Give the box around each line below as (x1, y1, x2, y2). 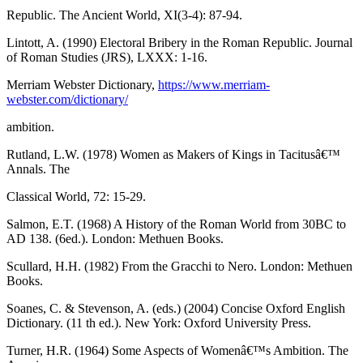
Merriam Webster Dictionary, (6, 78, 158, 92)
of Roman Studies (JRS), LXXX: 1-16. (6, 50, 207, 65)
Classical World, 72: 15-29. (6, 190, 146, 204)
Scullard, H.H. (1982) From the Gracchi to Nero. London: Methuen (6, 259, 352, 274)
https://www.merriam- (158, 78, 270, 92)
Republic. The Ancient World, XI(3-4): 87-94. (6, 8, 242, 23)
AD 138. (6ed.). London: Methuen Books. (6, 232, 224, 246)
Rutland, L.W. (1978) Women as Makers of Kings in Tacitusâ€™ (6, 147, 340, 162)
